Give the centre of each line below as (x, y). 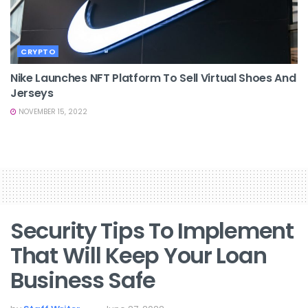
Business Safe (83, 280)
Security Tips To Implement (152, 231)
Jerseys (32, 93)
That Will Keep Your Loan (139, 256)
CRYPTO (38, 52)
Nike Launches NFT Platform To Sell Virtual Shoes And (153, 78)
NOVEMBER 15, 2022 (52, 112)
